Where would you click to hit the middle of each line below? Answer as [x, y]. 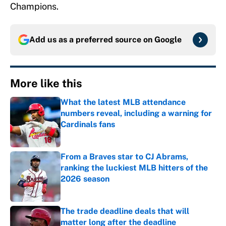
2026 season [85, 179]
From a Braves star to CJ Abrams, [124, 157]
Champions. [34, 7]
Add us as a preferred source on [92, 40]
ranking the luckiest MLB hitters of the [134, 168]
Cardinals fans [88, 125]
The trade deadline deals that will [125, 211]
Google [168, 40]
